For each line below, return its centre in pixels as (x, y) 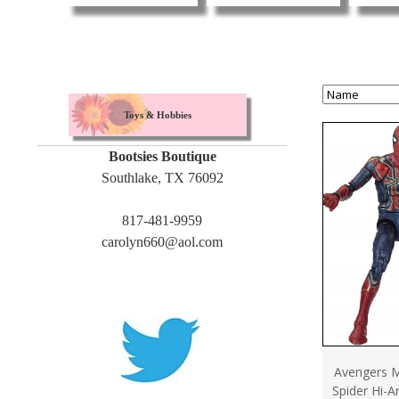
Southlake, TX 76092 (162, 178)
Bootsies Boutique (162, 156)
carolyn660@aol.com (162, 242)
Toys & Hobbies (158, 115)
